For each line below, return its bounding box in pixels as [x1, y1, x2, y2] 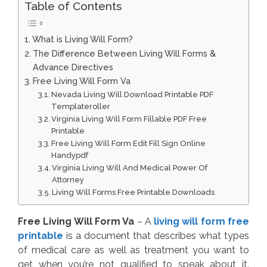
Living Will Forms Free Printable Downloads [52, 187, 215, 197]
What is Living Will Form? [32, 33, 133, 44]
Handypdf [51, 150, 89, 160]
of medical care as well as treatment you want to [18, 244, 249, 256]
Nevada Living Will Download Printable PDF [51, 89, 214, 99]
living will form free [154, 215, 250, 227]
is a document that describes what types [63, 229, 249, 241]
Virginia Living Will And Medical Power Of [52, 163, 208, 172]
